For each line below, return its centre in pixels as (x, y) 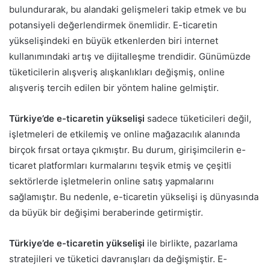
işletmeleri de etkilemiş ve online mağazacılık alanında (124, 134)
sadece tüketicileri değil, (198, 119)
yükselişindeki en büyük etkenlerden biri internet (114, 41)
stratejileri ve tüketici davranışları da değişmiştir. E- (118, 259)
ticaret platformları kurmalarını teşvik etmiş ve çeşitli (120, 166)
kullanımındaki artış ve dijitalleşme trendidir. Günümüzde (130, 57)
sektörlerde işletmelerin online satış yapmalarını (111, 181)
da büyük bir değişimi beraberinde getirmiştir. (106, 213)
